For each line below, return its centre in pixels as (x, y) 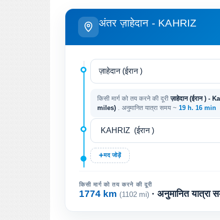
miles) (108, 108)
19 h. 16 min (197, 108)
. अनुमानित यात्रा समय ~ (148, 108)
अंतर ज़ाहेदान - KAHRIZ (148, 23)
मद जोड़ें (112, 155)
